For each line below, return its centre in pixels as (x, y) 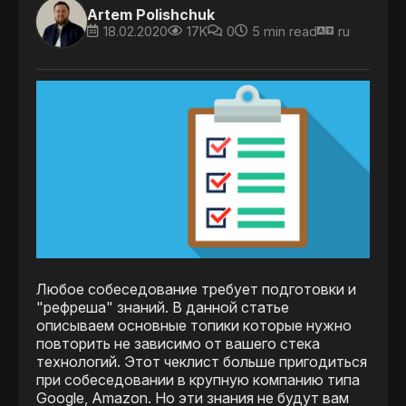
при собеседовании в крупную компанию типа (198, 380)
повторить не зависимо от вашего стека (178, 344)
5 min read (285, 31)
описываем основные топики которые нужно (194, 326)
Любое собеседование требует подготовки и (196, 290)
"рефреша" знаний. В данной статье (163, 308)
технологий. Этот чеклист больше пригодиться (202, 362)
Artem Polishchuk (151, 14)
